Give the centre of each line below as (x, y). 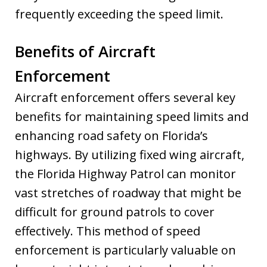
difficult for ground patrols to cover (115, 212)
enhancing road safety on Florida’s (111, 135)
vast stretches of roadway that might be (128, 193)
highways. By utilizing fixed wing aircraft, (130, 154)
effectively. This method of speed (108, 231)
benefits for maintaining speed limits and (132, 116)
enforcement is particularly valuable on (125, 250)
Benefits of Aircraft (85, 51)
